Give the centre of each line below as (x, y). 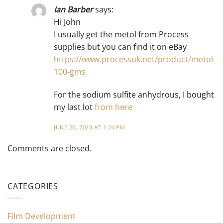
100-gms (70, 72)
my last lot (74, 107)
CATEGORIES (33, 186)
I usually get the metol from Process (121, 35)
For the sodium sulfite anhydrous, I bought (134, 95)
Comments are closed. (50, 148)
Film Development (42, 216)
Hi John (67, 22)
